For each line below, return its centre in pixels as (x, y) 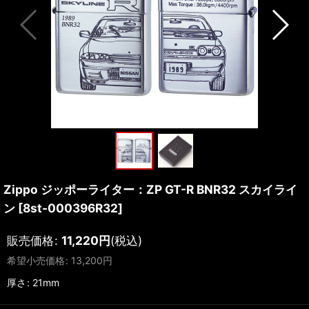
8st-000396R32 (70, 208)
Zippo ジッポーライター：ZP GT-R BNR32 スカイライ (150, 189)
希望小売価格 (36, 260)
